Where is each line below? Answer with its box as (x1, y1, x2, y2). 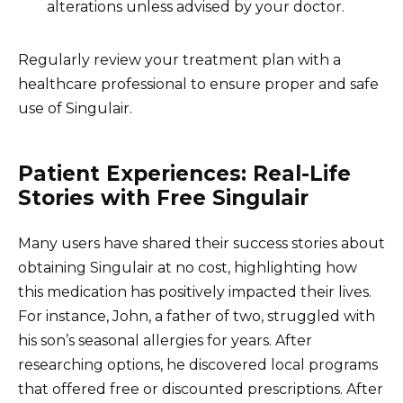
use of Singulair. (18, 99, 132, 117)
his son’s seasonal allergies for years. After (18, 331, 312, 349)
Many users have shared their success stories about (18, 234, 385, 252)
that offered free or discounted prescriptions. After (18, 380, 383, 398)
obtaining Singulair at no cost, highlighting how (18, 258, 357, 276)
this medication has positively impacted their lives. (18, 282, 372, 300)
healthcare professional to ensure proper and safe (18, 75, 379, 93)
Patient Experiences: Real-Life (18, 160, 351, 186)
